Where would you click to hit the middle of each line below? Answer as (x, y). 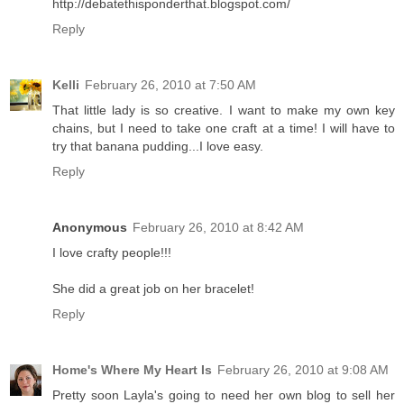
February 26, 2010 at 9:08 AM (303, 370)
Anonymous (90, 228)
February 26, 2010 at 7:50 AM (170, 85)
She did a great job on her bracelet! (153, 289)
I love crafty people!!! (112, 253)
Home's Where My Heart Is (132, 370)
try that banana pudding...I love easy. (158, 147)
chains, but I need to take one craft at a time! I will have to (224, 129)
